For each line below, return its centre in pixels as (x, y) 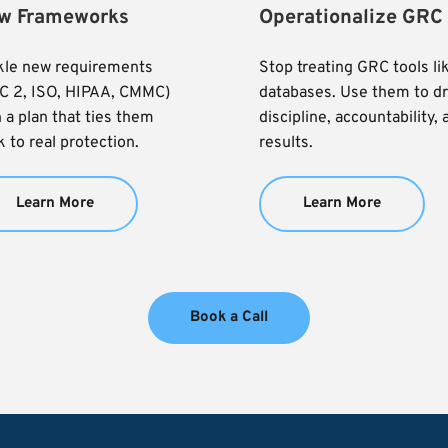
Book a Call (229, 317)
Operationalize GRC (351, 17)
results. (286, 142)
